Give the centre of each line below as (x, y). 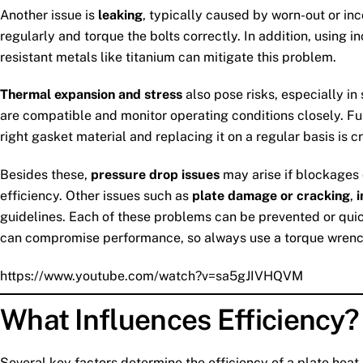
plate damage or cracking (271, 196)
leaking (120, 15)
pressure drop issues (155, 175)
